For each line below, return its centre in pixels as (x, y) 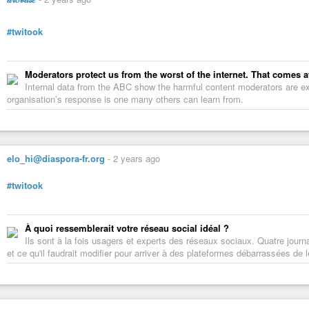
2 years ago (137, 159)
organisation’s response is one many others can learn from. (125, 99)
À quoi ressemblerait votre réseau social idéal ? (127, 228)
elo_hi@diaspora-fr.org (56, 159)
